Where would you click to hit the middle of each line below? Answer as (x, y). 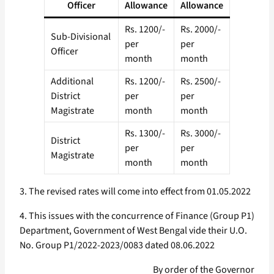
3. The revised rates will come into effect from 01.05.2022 (135, 192)
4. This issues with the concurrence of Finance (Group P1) (137, 216)
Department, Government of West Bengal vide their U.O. (133, 231)
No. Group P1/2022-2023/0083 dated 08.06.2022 (117, 246)
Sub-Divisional (81, 37)
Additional (72, 82)
